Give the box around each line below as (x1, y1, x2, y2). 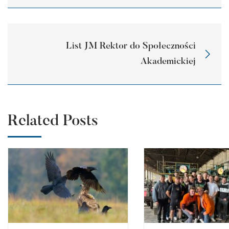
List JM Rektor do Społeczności (66, 41, 196, 51)
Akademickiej (141, 57, 196, 66)
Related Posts (8, 114, 98, 130)
